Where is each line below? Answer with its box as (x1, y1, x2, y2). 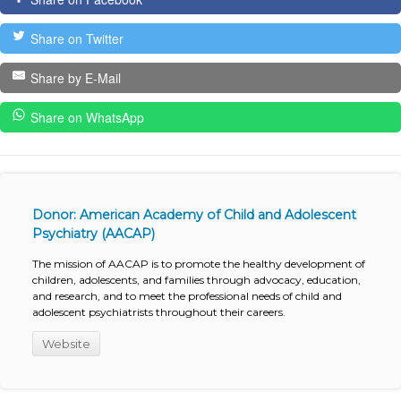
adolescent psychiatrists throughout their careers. (31, 305, 286, 320)
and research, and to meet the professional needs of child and (31, 289, 342, 303)
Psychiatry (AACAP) (31, 226, 155, 243)
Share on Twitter (30, 30, 124, 48)
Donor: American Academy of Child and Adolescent (31, 207, 356, 224)
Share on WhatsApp (30, 108, 144, 127)
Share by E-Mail (30, 69, 121, 88)
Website (41, 337, 90, 352)
